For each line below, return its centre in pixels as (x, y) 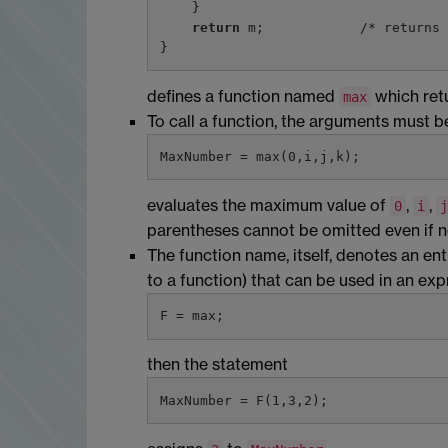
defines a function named (243, 95)
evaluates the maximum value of (268, 205)
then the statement (217, 364)
